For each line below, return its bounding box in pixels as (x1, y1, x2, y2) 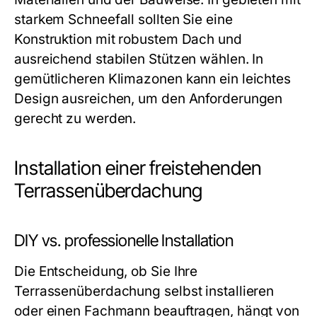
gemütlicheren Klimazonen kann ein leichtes (14, 71, 292, 87)
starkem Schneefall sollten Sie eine (14, 11, 233, 28)
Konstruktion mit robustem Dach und (14, 31, 242, 47)
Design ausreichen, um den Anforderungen (14, 91, 283, 107)
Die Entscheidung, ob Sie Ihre (14, 263, 198, 279)
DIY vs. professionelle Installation (14, 231, 234, 250)
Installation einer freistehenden (14, 156, 262, 180)
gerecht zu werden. (14, 110, 137, 127)
